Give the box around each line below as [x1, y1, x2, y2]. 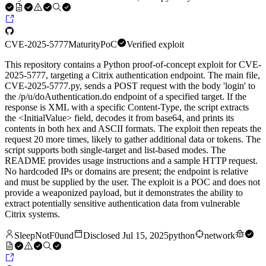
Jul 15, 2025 [122, 230, 169, 241]
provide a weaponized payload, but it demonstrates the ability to [5, 188, 243, 198]
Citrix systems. [5, 209, 60, 220]
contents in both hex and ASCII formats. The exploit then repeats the [5, 123, 261, 134]
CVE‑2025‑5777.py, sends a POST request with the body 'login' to [5, 81, 255, 91]
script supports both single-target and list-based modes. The [5, 145, 226, 156]
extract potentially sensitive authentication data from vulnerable [5, 198, 240, 209]
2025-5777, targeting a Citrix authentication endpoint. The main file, [5, 70, 260, 81]
